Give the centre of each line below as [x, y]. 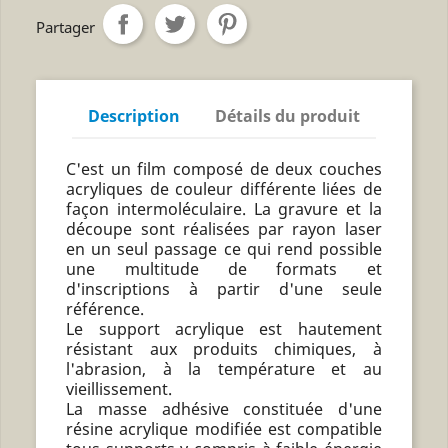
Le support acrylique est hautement [224, 328]
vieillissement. [119, 388]
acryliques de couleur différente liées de [224, 188]
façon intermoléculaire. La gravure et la [224, 208]
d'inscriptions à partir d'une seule [224, 288]
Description [133, 115]
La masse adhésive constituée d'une [224, 408]
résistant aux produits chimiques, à [224, 348]
